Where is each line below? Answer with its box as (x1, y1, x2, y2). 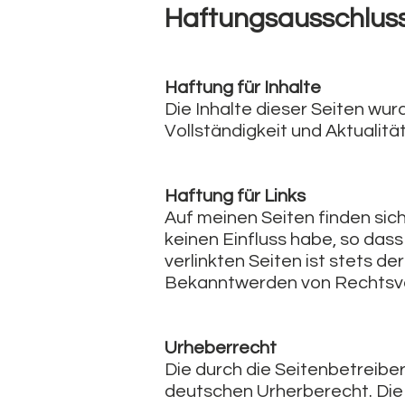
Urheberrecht (165, 339, 277, 357)
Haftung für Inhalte (165, 79, 321, 97)
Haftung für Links (165, 187, 306, 205)
